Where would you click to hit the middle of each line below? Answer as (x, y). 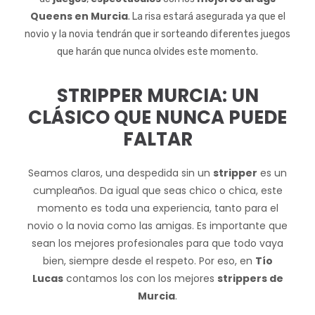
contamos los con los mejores (140, 278)
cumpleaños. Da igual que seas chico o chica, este (157, 191)
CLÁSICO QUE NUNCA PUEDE (157, 117)
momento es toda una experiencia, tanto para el (157, 208)
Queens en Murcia (79, 16)
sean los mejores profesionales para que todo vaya (157, 243)
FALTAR (157, 139)
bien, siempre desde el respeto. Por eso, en (149, 261)
